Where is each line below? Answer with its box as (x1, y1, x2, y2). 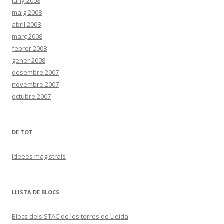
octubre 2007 (12, 92, 51, 101)
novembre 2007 (12, 80, 59, 89)
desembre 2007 (12, 68, 59, 77)
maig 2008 (12, 8, 42, 17)
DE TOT (12, 128, 33, 136)
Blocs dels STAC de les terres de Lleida (12, 212, 128, 221)
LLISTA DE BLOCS (12, 188, 59, 196)
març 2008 (12, 32, 42, 41)
